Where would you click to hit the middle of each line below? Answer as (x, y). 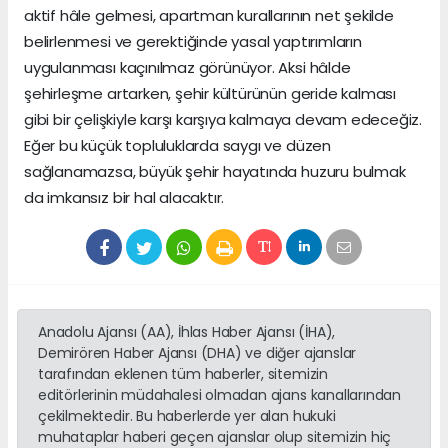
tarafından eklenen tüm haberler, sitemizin (183, 374)
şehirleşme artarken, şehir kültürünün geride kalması (210, 94)
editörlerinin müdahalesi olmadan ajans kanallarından (220, 395)
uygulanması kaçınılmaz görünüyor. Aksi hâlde (187, 68)
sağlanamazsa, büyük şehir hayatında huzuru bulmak (215, 172)
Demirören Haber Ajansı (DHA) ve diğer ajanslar (197, 353)
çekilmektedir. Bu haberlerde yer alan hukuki (187, 416)
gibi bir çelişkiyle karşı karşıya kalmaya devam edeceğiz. (223, 120)
